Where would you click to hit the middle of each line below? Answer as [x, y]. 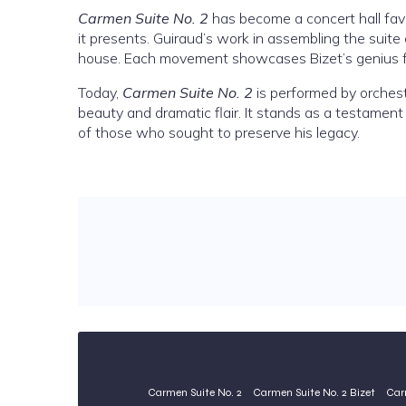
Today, [100, 92]
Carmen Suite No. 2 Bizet [314, 392]
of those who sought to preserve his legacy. [219, 132]
